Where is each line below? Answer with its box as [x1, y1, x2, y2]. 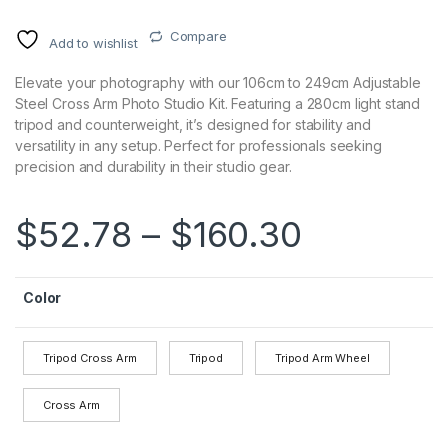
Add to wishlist [48, 35, 138, 52]
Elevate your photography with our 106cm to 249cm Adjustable [15, 74, 421, 92]
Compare [169, 28, 227, 45]
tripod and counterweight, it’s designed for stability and [15, 116, 372, 134]
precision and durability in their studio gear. [15, 158, 292, 176]
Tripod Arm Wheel [274, 351, 370, 366]
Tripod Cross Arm [43, 351, 137, 366]
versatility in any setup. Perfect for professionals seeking [15, 137, 382, 155]
